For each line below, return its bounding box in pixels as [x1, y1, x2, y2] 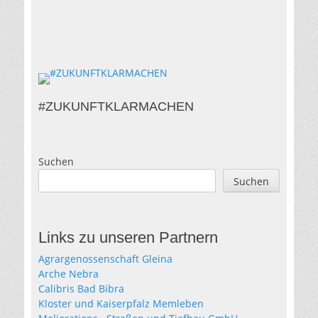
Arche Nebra [38, 267, 99, 281]
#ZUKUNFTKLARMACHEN [38, 99, 194, 114]
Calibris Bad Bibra [38, 282, 124, 296]
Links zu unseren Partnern [38, 229, 218, 247]
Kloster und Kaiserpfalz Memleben [38, 297, 204, 311]
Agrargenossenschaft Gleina [38, 252, 172, 266]
